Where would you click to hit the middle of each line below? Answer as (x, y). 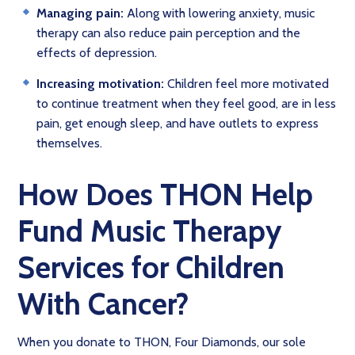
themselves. (69, 143)
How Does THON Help (165, 195)
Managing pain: (80, 13)
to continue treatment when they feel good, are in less (186, 103)
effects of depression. (97, 53)
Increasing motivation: (100, 84)
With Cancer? (103, 304)
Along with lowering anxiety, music (219, 13)
